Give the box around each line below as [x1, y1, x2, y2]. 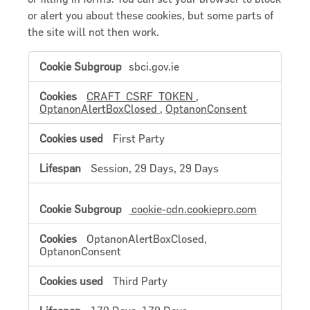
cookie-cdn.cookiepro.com [129, 202, 257, 215]
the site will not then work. [28, 25, 160, 38]
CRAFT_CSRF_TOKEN [86, 89, 197, 102]
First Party [113, 131, 165, 145]
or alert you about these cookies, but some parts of [28, 8, 274, 21]
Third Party [113, 274, 168, 287]
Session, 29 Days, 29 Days [91, 161, 219, 174]
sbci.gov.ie [129, 60, 180, 73]
